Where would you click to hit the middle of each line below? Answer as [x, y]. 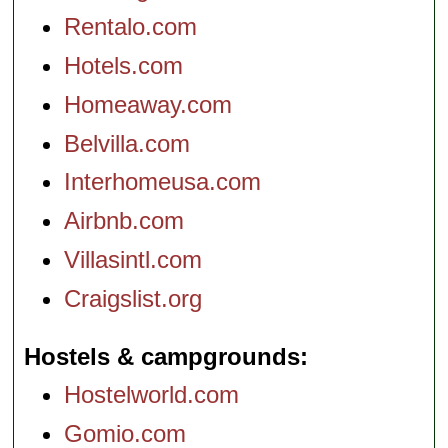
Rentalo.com [131, 27]
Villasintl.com [133, 259]
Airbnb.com [124, 221]
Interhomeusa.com [163, 182]
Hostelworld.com [152, 395]
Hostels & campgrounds [162, 356]
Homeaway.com [148, 104]
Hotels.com [124, 66]
